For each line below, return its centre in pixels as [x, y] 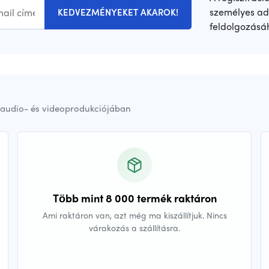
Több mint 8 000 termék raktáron [134, 198]
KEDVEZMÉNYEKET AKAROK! [118, 12]
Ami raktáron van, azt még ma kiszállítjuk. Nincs [134, 215]
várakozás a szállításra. [134, 228]
